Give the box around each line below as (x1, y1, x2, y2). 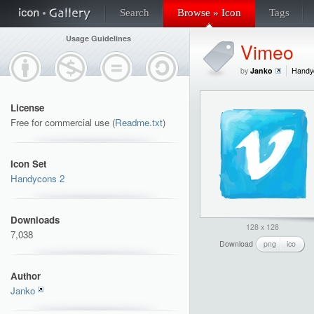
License (11, 101, 44, 114)
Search (120, 7, 149, 18)
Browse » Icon (177, 7, 241, 18)
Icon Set (11, 157, 46, 170)
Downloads (11, 213, 60, 226)
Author (11, 269, 41, 282)
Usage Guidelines (65, 33, 131, 43)
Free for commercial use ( (11, 116, 115, 129)
